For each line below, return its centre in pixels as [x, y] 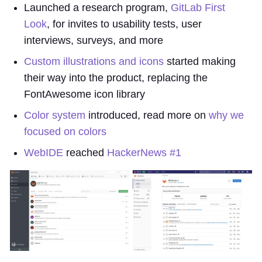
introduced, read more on [147, 115]
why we [226, 115]
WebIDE [44, 152]
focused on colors [65, 131]
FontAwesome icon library [85, 94]
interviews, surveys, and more [94, 40]
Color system [55, 115]
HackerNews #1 [144, 152]
